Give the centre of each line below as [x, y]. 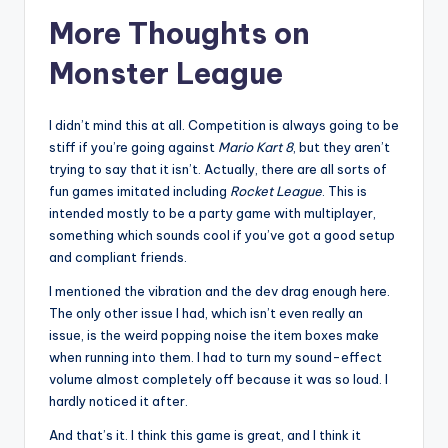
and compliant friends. [118, 256]
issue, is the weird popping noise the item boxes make [214, 334]
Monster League [166, 73]
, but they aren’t [341, 146]
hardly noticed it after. [118, 400]
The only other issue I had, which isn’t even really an [206, 312]
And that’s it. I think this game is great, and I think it [205, 434]
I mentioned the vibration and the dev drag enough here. [219, 290]
